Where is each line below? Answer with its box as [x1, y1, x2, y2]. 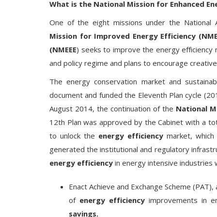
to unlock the [49, 131, 98, 140]
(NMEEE [49, 45, 77, 54]
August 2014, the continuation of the [49, 104, 173, 113]
